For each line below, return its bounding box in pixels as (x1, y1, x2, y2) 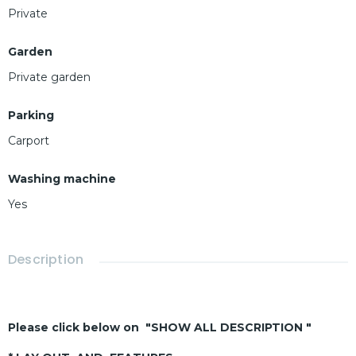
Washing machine (8, 172, 116, 187)
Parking (8, 108, 54, 123)
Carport (8, 133, 49, 149)
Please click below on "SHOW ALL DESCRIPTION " (8, 320, 311, 335)
